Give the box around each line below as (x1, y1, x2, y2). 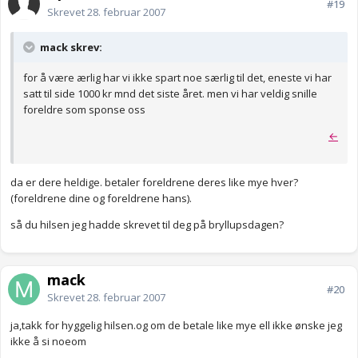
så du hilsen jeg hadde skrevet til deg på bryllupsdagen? (10, 217, 284, 233)
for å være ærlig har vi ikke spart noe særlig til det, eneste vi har (23, 70, 332, 86)
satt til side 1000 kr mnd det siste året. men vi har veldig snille (23, 86, 317, 101)
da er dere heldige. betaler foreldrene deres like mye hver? (10, 175, 298, 190)
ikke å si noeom (10, 334, 86, 349)
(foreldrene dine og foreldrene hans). (10, 191, 192, 206)
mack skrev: (38, 40, 102, 55)
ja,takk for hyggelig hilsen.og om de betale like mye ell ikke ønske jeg (10, 318, 342, 333)
